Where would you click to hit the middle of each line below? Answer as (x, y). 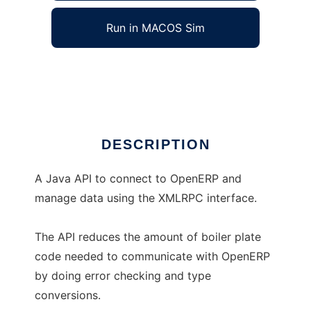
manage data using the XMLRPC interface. (146, 198)
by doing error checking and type (123, 276)
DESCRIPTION (155, 145)
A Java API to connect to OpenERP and (138, 179)
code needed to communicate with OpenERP (152, 257)
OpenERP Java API (84, 72)
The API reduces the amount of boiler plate (148, 237)
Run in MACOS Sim (155, 28)
